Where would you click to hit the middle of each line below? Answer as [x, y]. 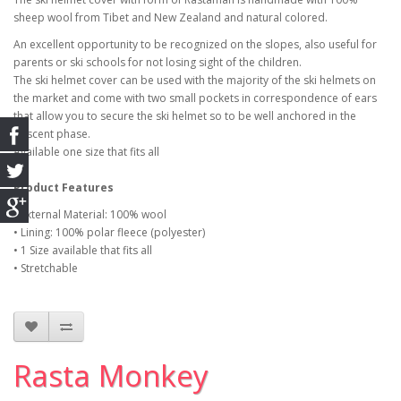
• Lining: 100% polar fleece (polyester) [109, 232]
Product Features [64, 188]
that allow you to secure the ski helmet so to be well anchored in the [185, 116]
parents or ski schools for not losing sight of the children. [158, 62]
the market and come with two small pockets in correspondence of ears [195, 98]
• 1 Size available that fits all [83, 250]
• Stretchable [46, 268]
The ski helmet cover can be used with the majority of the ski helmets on [195, 80]
